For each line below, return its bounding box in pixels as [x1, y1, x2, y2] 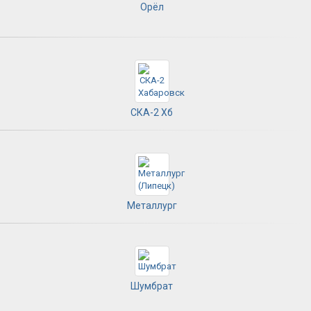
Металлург [126, 199, 177, 211]
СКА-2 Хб [131, 106, 173, 118]
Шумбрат [131, 280, 173, 292]
